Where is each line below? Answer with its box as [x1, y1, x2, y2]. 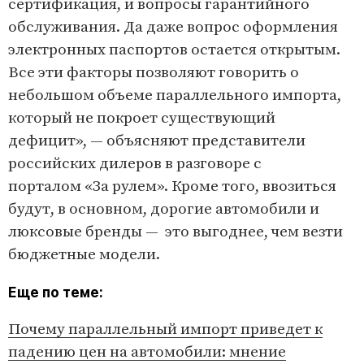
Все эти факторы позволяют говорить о [8, 63, 299, 82]
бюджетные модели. [8, 245, 160, 264]
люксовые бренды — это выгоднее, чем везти [8, 222, 343, 241]
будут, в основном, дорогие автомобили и [8, 199, 319, 219]
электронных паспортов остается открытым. [8, 40, 340, 59]
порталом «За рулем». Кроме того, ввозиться [8, 176, 336, 196]
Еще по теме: [8, 284, 103, 301]
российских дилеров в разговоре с [8, 154, 262, 173]
